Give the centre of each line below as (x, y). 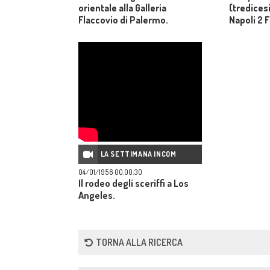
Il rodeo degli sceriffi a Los (133, 183)
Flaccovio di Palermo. (123, 20)
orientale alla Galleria (122, 8)
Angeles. (97, 195)
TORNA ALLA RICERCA (139, 242)
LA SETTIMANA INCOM (138, 154)
